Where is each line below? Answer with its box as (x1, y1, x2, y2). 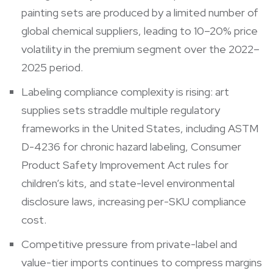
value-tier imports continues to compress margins (21, 255, 262, 269)
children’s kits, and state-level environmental (21, 175, 235, 190)
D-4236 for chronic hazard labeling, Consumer (21, 139, 241, 154)
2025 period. (21, 60, 83, 74)
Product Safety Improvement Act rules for (21, 157, 229, 172)
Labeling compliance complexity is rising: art (21, 84, 229, 99)
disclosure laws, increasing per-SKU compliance (21, 194, 246, 208)
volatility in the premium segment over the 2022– (21, 41, 260, 56)
